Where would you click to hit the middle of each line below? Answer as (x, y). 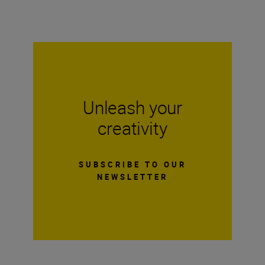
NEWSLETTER (132, 177)
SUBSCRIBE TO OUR (132, 164)
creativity (132, 128)
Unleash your (132, 107)
